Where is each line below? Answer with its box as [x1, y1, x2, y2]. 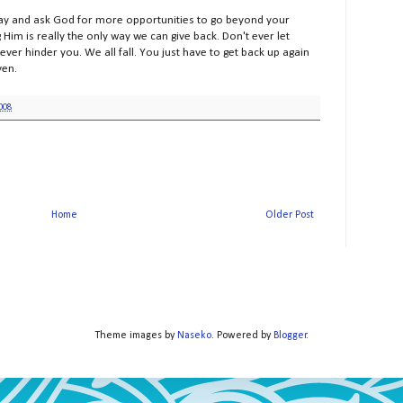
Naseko [177, 330, 211, 342]
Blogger [273, 330, 307, 342]
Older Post [265, 210, 314, 221]
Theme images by [94, 330, 177, 342]
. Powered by [211, 330, 273, 342]
